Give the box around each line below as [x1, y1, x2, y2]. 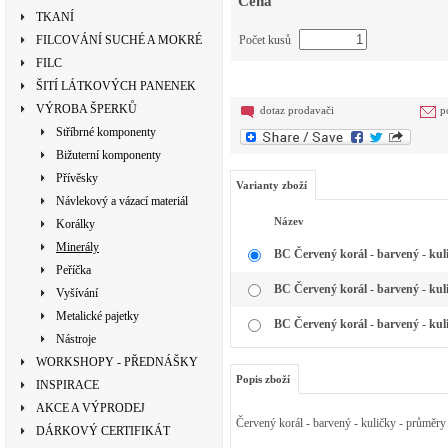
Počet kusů [239, 33, 294, 48]
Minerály [56, 240, 99, 254]
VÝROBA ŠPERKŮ [36, 102, 137, 116]
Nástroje [56, 332, 96, 346]
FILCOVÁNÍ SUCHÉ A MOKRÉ [36, 33, 202, 47]
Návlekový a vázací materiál [56, 194, 188, 208]
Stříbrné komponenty [56, 125, 156, 139]
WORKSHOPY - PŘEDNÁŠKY [36, 355, 198, 369]
